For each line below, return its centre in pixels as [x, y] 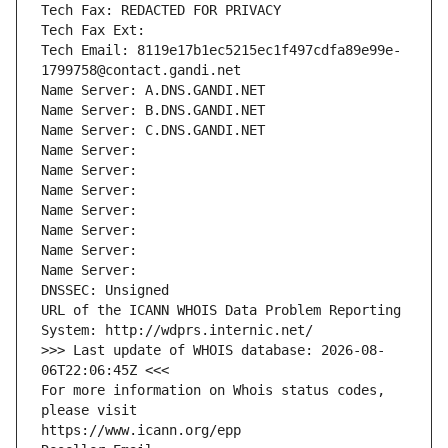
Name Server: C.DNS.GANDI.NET [153, 130]
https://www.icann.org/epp [141, 430]
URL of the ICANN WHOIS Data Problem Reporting [221, 310]
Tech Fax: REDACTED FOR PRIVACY [161, 10]
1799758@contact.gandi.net [141, 70]
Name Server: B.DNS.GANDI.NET [153, 110]
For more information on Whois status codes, [213, 390]
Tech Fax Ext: [93, 30]
